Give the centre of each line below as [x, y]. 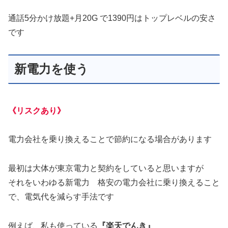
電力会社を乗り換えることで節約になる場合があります [110, 139]
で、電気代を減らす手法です [61, 197]
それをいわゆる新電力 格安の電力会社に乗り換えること [114, 183]
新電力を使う [51, 69]
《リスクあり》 [37, 110]
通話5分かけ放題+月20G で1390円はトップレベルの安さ [112, 18]
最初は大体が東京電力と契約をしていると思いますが [106, 168]
